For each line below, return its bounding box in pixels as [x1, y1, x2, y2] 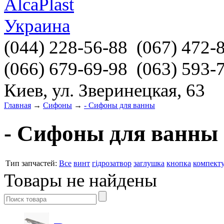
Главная [4, 101, 31, 109]
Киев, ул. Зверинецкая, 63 [4, 80, 205, 100]
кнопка [166, 158, 191, 167]
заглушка [133, 158, 164, 167]
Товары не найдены [4, 169, 157, 190]
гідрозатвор [92, 158, 131, 167]
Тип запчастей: [5, 158, 57, 167]
